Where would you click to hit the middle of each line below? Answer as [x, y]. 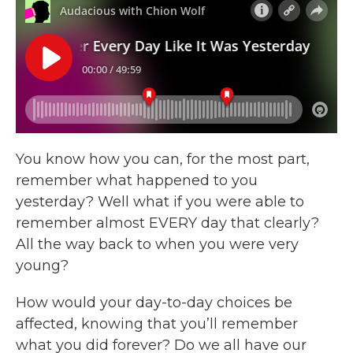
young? [42, 266]
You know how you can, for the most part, [163, 160]
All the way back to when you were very [157, 245]
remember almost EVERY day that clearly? [167, 223]
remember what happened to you [137, 181]
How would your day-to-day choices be [154, 303]
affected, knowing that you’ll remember [157, 324]
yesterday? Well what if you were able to [160, 202]
